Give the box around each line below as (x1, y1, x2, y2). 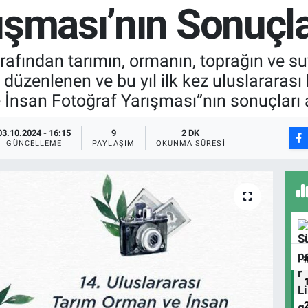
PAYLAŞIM (92, 139, 135, 148)
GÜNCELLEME (6, 139, 63, 148)
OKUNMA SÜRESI (155, 139, 225, 148)
